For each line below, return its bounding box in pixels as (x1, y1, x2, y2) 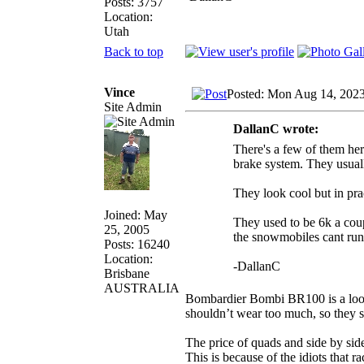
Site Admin (104, 99, 162, 114)
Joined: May (104, 207, 167, 222)
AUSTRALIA (104, 280, 180, 295)
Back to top (104, 44, 163, 58)
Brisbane (104, 266, 149, 280)
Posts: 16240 (104, 236, 170, 251)
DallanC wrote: (233, 121, 318, 136)
